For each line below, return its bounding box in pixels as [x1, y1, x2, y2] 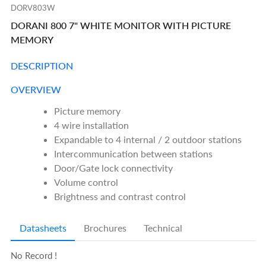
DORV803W [11, 3, 55, 13]
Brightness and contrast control [54, 191, 186, 202]
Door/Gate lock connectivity [54, 162, 173, 174]
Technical [144, 222, 183, 234]
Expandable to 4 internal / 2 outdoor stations [54, 134, 242, 145]
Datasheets [19, 222, 66, 234]
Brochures [83, 222, 126, 234]
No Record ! [11, 251, 58, 261]
